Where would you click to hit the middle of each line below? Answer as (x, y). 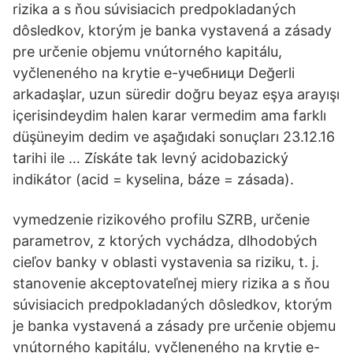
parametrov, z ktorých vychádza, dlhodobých (165, 241)
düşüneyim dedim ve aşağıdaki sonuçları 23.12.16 (174, 137)
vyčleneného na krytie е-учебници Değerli (154, 73)
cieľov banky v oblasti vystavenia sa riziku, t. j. (166, 262)
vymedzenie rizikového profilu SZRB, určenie (161, 219)
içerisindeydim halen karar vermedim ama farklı (169, 115)
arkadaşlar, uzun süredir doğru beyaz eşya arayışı (176, 94)
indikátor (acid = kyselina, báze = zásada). (153, 179)
